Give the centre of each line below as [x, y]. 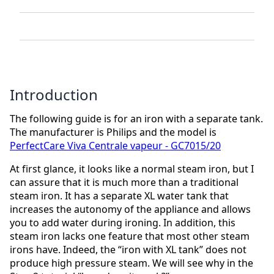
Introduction [54, 95]
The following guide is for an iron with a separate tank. [136, 119]
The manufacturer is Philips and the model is [113, 132]
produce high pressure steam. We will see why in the [131, 263]
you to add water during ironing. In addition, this [123, 223]
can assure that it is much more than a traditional [124, 183]
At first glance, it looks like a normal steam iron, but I [132, 169]
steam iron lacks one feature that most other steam [130, 236]
